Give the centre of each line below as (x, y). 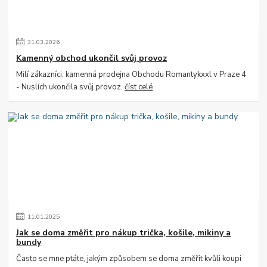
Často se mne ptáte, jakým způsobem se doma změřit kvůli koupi (129, 258)
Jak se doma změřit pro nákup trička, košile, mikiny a (124, 233)
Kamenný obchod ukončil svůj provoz (92, 58)
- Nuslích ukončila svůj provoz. (71, 87)
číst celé (139, 87)
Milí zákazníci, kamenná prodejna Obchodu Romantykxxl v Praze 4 (131, 74)
